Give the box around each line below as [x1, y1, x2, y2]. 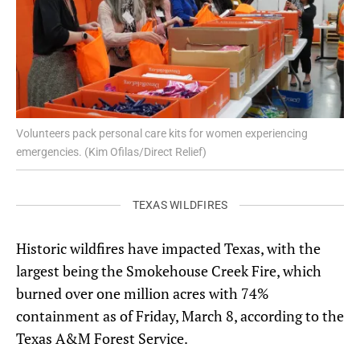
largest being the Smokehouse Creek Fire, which [16, 261, 321, 281]
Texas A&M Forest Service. [16, 329, 188, 349]
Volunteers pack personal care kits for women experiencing [16, 126, 308, 141]
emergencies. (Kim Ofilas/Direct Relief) [16, 145, 207, 159]
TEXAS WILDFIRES [132, 198, 228, 211]
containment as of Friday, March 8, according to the [16, 306, 344, 326]
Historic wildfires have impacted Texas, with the [16, 239, 321, 259]
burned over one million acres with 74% [16, 284, 269, 304]
